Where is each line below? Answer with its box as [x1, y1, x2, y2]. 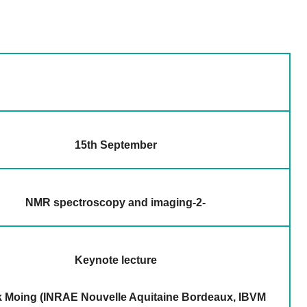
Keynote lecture [74, 254, 157, 267]
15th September [74, 139, 157, 151]
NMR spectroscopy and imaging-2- [25, 197, 206, 209]
